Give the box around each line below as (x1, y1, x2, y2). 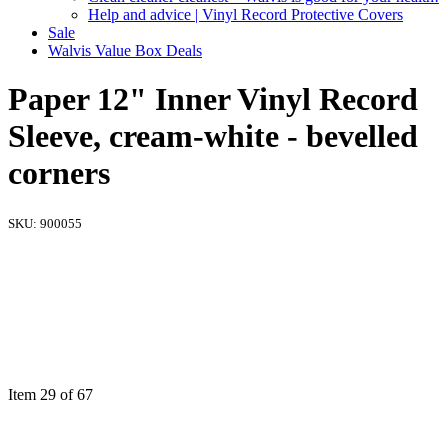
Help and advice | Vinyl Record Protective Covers (88, 5, 403, 23)
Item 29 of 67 (8, 385, 93, 403)
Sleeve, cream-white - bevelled (8, 118, 418, 155)
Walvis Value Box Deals (48, 41, 202, 59)
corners (8, 155, 110, 192)
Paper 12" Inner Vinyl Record (8, 81, 418, 118)
